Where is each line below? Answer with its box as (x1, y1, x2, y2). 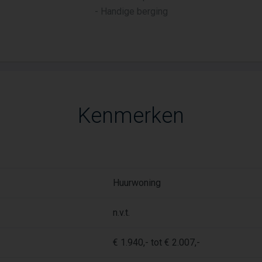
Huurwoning (113, 177, 161, 188)
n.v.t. (113, 207, 130, 218)
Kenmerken (78, 104, 184, 128)
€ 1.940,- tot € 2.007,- (113, 237, 200, 248)
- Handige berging (94, 6, 168, 17)
